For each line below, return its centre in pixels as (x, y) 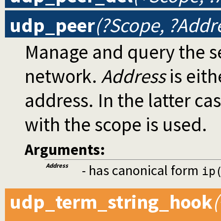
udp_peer (52, 25)
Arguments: (65, 150)
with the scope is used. (116, 124)
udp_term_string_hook (111, 202)
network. (63, 76)
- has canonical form (142, 170)
